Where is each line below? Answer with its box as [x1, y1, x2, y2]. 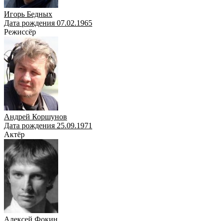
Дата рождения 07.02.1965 [4, 18, 92, 27]
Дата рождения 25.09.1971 [4, 121, 92, 130]
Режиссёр [4, 27, 36, 36]
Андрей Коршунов [4, 112, 67, 121]
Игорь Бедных [4, 9, 52, 18]
